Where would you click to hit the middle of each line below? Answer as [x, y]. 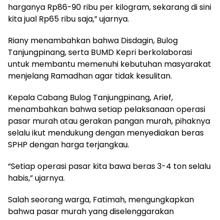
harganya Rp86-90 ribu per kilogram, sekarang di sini [110, 7]
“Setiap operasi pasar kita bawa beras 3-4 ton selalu [109, 166]
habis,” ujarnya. [36, 178]
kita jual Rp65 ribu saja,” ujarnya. [69, 19]
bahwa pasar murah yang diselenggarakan [91, 212]
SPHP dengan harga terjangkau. [69, 145]
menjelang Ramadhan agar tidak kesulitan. [90, 76]
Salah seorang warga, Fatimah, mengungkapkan [101, 200]
